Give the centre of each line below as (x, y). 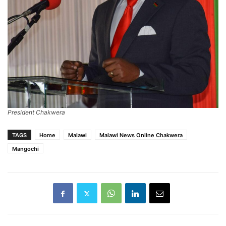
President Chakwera (36, 112)
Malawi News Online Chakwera (141, 135)
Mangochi (25, 149)
